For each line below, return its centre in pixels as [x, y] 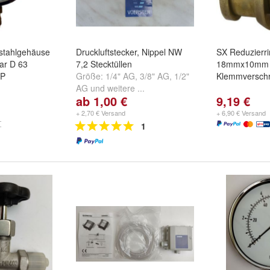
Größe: [91, 76]
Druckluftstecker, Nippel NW [129, 52]
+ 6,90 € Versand [241, 113]
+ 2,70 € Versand [101, 113]
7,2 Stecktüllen [104, 64]
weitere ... [126, 88]
